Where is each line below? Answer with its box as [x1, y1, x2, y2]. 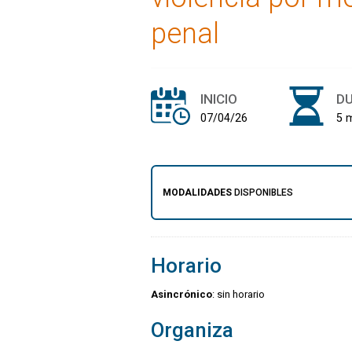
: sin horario [212, 288, 265, 301]
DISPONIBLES [232, 186, 293, 198]
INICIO [200, 90, 237, 107]
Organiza [151, 318, 233, 343]
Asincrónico [151, 288, 212, 301]
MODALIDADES [163, 186, 232, 198]
